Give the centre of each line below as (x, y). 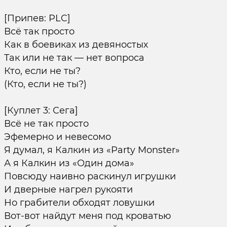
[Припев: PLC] (37, 18)
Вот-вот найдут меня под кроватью (87, 216)
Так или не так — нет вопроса (74, 58)
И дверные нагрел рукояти (68, 190)
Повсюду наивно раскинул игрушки (90, 176)
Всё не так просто (46, 124)
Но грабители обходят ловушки (79, 203)
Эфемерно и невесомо (57, 137)
